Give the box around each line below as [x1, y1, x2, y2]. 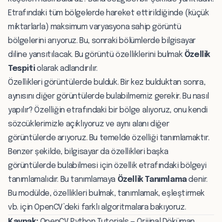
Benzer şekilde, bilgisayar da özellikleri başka [8, 147, 168, 156]
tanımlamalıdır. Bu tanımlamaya [8, 175, 117, 184]
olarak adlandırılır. [35, 64, 98, 73]
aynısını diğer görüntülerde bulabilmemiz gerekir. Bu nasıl [8, 92, 209, 101]
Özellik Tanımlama [117, 175, 187, 184]
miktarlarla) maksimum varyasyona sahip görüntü [8, 22, 181, 31]
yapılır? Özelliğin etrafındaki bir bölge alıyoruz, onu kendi [8, 106, 208, 114]
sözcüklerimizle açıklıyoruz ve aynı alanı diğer [8, 119, 169, 128]
